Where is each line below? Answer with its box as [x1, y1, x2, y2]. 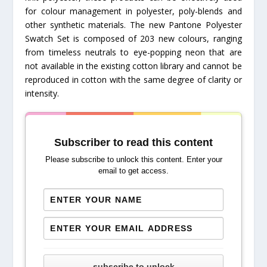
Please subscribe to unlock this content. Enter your [45, 154, 222, 164]
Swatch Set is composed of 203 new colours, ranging [25, 32, 242, 44]
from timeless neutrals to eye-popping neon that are [25, 46, 242, 58]
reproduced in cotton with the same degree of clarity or [25, 73, 242, 85]
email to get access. [98, 166, 169, 175]
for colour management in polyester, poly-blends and [25, 5, 242, 17]
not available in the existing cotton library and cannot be [25, 60, 242, 72]
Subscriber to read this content [54, 136, 213, 148]
